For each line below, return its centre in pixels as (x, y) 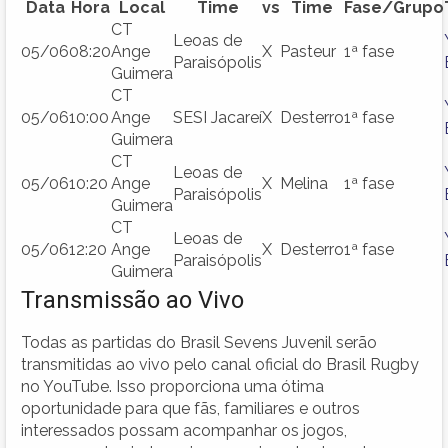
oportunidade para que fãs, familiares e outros (190, 408)
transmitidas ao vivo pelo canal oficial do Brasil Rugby (220, 364)
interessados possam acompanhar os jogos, (184, 430)
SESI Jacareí (217, 117)
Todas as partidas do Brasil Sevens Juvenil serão (199, 342)
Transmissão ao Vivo (132, 299)
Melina (304, 183)
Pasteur (308, 51)
